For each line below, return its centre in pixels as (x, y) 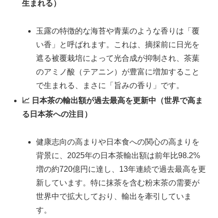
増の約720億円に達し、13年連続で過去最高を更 (121, 169)
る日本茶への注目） (57, 114)
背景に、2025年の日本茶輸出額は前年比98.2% (118, 155)
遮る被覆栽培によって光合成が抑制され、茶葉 (118, 58)
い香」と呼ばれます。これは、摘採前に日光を (118, 44)
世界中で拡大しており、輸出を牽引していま (114, 196)
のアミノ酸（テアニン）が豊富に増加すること (118, 72)
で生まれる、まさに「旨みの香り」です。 (110, 85)
